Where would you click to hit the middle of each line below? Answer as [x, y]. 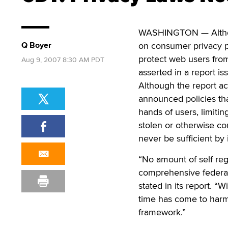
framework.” [162, 212]
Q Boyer [36, 45]
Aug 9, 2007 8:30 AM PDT [63, 60]
